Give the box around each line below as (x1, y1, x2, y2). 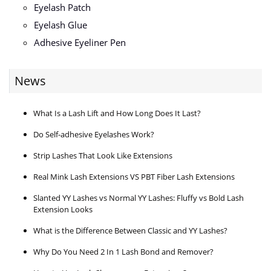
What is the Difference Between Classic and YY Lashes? (33, 225, 227, 237)
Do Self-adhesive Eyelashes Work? (33, 129, 154, 140)
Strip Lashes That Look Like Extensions (33, 150, 172, 162)
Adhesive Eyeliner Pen (34, 36, 126, 49)
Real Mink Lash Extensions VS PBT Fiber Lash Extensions (33, 171, 235, 183)
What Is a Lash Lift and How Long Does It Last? (33, 108, 201, 119)
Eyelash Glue (34, 19, 87, 31)
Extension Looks (33, 204, 93, 215)
